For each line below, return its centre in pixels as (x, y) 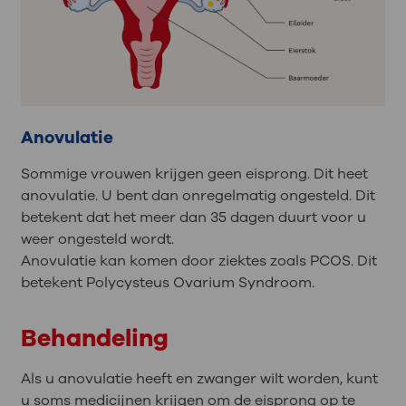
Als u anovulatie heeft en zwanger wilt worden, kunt (199, 378)
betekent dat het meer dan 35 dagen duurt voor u (193, 217)
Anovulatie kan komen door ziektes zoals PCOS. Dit (198, 261)
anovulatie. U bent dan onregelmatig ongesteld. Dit (198, 195)
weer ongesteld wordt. (99, 239)
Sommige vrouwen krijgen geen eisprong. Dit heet (194, 174)
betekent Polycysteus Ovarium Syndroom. (167, 282)
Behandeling (94, 338)
